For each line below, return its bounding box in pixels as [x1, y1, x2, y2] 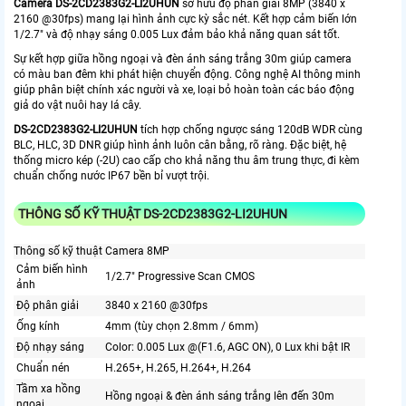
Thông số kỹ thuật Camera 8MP [14, 245, 169, 258]
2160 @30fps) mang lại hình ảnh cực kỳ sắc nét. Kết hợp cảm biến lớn [14, 13, 357, 26]
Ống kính [16, 320, 60, 333]
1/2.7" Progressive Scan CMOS [105, 270, 255, 284]
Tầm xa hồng [16, 382, 81, 396]
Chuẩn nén [16, 362, 70, 375]
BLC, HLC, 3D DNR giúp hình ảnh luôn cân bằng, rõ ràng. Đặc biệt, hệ [14, 139, 346, 152]
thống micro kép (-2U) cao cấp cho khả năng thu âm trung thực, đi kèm [14, 154, 360, 168]
